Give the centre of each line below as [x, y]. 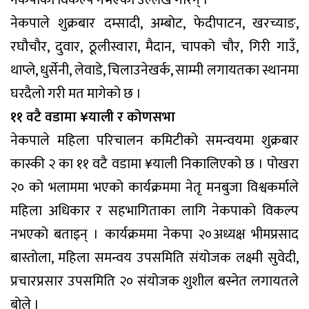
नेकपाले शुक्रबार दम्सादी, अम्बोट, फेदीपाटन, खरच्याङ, [154, 23]
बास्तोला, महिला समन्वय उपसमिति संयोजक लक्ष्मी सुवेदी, [154, 258]
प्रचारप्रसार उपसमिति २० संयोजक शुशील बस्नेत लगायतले [154, 281]
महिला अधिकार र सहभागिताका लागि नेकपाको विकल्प [154, 211]
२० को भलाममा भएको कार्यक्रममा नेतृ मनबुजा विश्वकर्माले [154, 187]
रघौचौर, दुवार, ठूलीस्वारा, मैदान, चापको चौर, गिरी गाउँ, [154, 47]
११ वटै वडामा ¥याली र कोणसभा [93, 117]
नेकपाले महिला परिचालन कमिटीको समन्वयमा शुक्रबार [154, 140]
